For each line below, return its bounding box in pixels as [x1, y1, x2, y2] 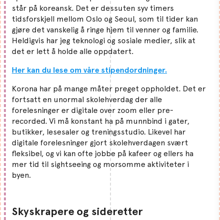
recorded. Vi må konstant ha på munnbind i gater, [12, 116, 190, 126]
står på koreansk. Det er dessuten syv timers [12, 3, 174, 13]
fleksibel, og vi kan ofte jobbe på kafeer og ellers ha [12, 148, 193, 158]
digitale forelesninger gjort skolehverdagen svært [12, 137, 188, 147]
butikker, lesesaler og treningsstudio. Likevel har [12, 127, 186, 137]
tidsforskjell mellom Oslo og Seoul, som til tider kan [12, 14, 198, 24]
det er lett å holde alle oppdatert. [12, 46, 136, 56]
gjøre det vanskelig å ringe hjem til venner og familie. [12, 25, 198, 34]
